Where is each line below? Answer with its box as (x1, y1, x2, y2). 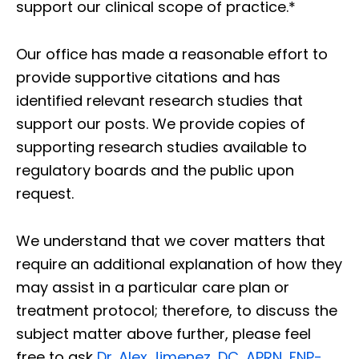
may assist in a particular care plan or (16, 276, 289, 297)
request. (16, 183, 74, 204)
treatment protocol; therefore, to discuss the (16, 300, 337, 321)
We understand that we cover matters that (16, 230, 325, 251)
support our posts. (16, 113, 152, 134)
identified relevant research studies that (16, 90, 303, 111)
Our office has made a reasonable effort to (16, 43, 328, 64)
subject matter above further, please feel (16, 323, 311, 344)
